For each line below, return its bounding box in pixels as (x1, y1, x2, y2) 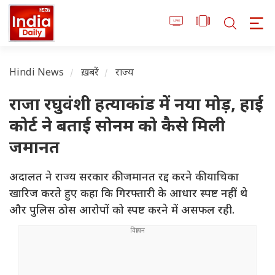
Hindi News (9, 67, 64, 80)
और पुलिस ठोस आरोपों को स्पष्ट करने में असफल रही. (9, 204, 234, 219)
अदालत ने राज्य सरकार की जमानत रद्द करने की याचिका (9, 171, 239, 185)
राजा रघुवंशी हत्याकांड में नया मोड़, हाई (9, 95, 263, 117)
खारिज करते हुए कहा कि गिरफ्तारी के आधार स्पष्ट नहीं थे (9, 187, 247, 202)
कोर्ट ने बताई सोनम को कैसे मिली (9, 117, 225, 139)
